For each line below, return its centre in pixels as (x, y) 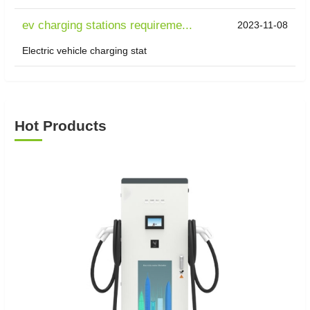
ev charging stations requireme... (108, 26)
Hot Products (61, 126)
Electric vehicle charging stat (85, 51)
